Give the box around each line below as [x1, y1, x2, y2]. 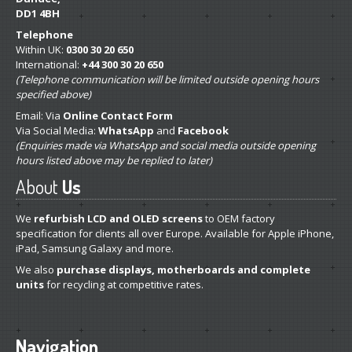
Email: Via [16, 108, 63, 123]
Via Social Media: [16, 123, 98, 138]
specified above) [16, 87, 91, 102]
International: [16, 57, 82, 72]
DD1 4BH [16, 6, 60, 21]
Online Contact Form [63, 108, 173, 123]
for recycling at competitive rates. [44, 277, 203, 292]
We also [16, 262, 57, 277]
